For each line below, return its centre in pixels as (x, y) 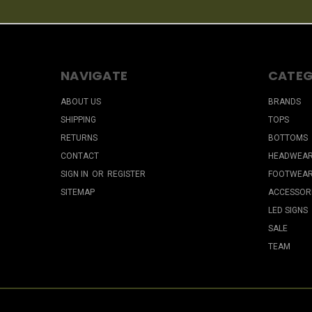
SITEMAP (78, 192)
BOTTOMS (288, 138)
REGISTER (126, 174)
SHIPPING (78, 119)
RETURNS (79, 138)
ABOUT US (81, 101)
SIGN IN (76, 174)
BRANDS (284, 101)
